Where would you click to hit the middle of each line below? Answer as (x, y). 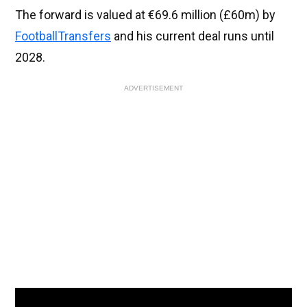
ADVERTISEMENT (153, 88)
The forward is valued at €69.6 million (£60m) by (145, 15)
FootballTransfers (63, 36)
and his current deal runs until (193, 36)
